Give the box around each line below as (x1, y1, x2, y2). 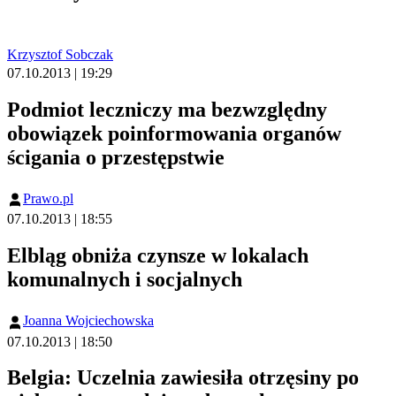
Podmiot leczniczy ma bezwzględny (7, 98, 327, 122)
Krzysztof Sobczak (7, 47, 113, 63)
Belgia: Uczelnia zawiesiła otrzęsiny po (7, 366, 359, 390)
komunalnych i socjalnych (7, 268, 242, 292)
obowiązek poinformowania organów (7, 122, 341, 146)
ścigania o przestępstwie (7, 146, 225, 170)
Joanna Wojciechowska (23, 313, 154, 329)
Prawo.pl (23, 191, 73, 207)
